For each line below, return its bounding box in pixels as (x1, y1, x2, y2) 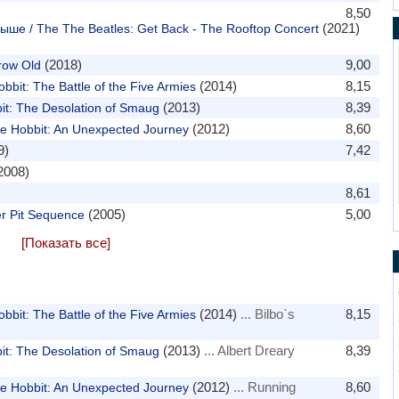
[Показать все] (21, 235, 110, 250)
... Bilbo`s (236, 306, 295, 322)
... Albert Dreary (199, 343, 295, 358)
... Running (229, 379, 296, 395)
